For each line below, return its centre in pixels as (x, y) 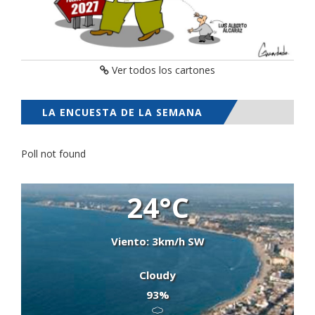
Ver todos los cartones (162, 70)
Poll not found (53, 154)
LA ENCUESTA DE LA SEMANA (122, 112)
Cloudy (157, 275)
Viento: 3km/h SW (157, 242)
